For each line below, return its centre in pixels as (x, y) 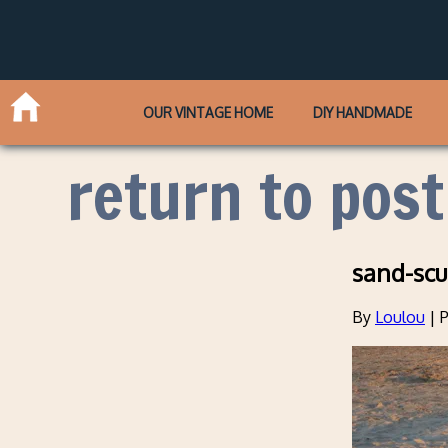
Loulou (400, 317)
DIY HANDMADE (362, 112)
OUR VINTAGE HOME (208, 112)
